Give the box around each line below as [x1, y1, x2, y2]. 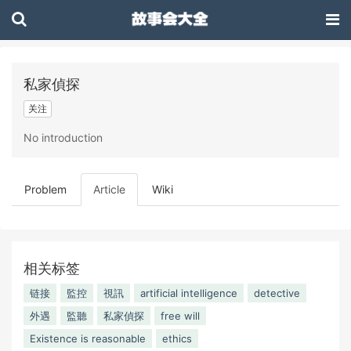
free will [161, 309, 200, 322]
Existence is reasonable [30, 331, 146, 345]
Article [93, 182, 125, 196]
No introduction [24, 130, 103, 144]
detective [254, 286, 300, 299]
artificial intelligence [140, 286, 237, 299]
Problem [24, 182, 67, 196]
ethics [162, 331, 192, 345]
